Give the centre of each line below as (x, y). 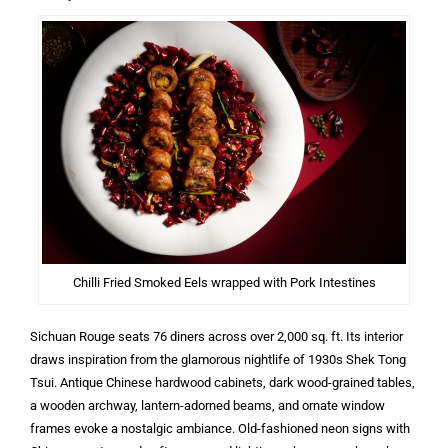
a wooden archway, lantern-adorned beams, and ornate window (207, 405)
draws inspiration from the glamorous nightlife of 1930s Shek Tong (218, 359)
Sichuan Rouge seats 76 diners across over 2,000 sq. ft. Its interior (216, 336)
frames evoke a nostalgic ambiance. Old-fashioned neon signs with (220, 428)
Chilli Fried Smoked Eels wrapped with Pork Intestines (224, 282)
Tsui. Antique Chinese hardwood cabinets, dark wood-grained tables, (222, 382)
